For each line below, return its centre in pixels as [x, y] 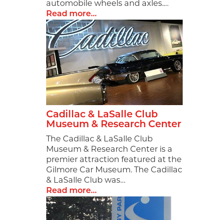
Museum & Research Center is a [110, 150]
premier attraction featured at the [114, 160]
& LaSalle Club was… [86, 180]
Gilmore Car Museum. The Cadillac [114, 170]
